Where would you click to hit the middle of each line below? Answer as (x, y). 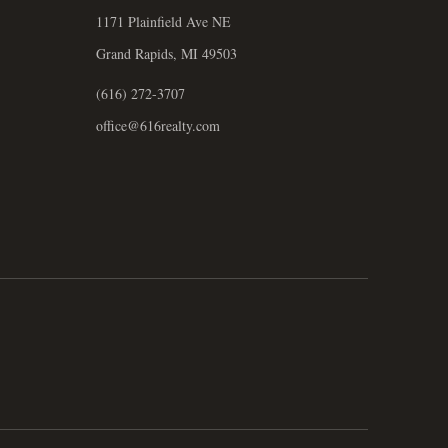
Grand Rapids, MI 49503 (166, 53)
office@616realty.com (158, 125)
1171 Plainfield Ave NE (163, 21)
